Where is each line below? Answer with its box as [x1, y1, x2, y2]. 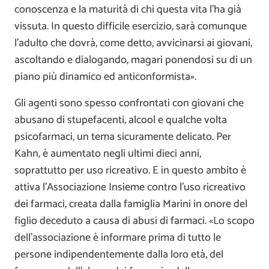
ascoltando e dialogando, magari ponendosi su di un [14, 50, 252, 69]
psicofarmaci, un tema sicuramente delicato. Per [14, 127, 231, 146]
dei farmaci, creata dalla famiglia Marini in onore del [14, 195, 247, 213]
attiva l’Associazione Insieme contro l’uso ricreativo [14, 178, 246, 196]
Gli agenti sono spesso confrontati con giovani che [14, 94, 244, 112]
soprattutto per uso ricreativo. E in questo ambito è [14, 161, 246, 180]
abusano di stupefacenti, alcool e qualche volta [14, 110, 227, 129]
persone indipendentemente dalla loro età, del [14, 245, 223, 264]
